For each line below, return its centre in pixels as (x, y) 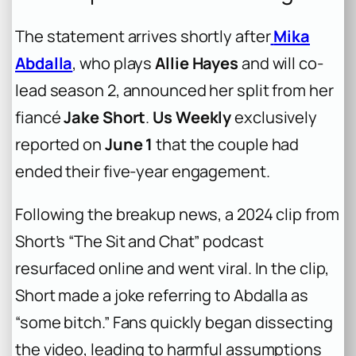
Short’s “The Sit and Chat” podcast (139, 241)
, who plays (114, 63)
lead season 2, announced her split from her (174, 90)
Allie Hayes (197, 63)
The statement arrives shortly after (143, 36)
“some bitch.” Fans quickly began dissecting (174, 322)
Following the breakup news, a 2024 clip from (177, 214)
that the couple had (226, 144)
